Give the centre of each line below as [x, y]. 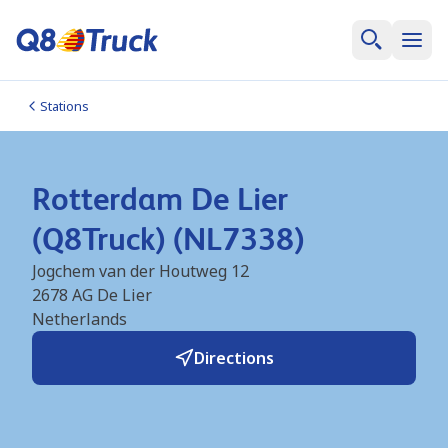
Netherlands [79, 319]
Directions [234, 358]
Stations [64, 106]
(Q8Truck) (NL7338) [168, 239]
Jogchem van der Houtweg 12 [140, 271]
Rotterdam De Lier [160, 199]
